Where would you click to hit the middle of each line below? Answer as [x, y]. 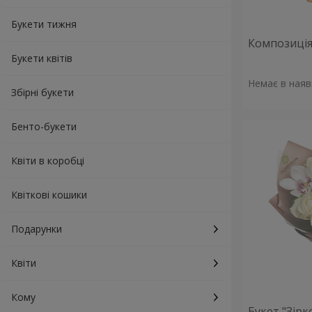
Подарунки [37, 229]
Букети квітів [42, 58]
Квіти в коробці [48, 161]
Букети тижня [44, 24]
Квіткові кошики [49, 195]
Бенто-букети [44, 126]
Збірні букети [42, 92]
